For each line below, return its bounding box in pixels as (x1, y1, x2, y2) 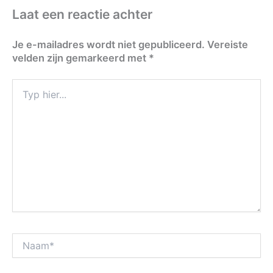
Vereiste (207, 38, 248, 51)
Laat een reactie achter (12, 6, 152, 22)
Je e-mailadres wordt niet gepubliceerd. (12, 38, 205, 51)
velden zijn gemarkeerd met (12, 51, 149, 64)
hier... (12, 91, 33, 102)
